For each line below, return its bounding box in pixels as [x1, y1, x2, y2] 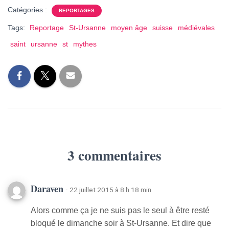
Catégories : [8, 6, 49, 14]
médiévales [178, 24, 215, 32]
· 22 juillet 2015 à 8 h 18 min [66, 186, 151, 194]
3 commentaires [67, 145, 162, 166]
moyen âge [111, 24, 147, 32]
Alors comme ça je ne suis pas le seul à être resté [31, 206, 210, 215]
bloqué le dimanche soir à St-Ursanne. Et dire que [31, 219, 211, 228]
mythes [73, 40, 97, 49]
